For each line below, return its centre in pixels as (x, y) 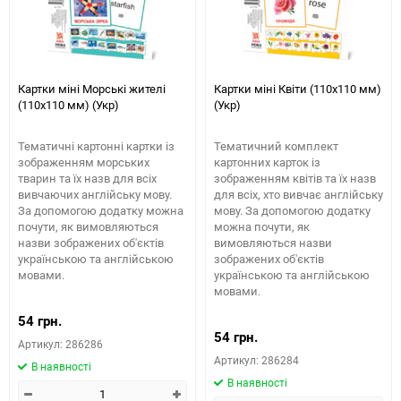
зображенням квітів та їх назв (295, 178)
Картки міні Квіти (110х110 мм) (298, 89)
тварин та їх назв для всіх (87, 178)
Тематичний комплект (276, 146)
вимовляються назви (273, 243)
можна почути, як (262, 226)
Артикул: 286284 (256, 360)
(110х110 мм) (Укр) (68, 105)
